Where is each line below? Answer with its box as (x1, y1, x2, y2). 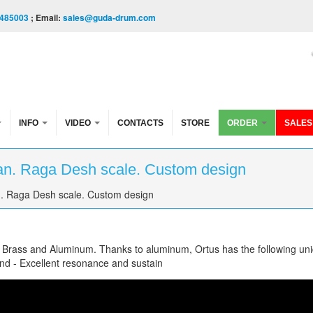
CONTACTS (117, 118, 163, 129)
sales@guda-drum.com (63, 11, 156, 24)
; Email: (29, 11, 63, 24)
